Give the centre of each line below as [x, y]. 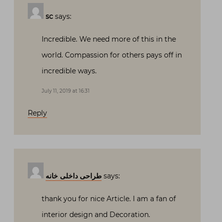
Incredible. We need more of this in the [109, 39]
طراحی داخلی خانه [74, 176]
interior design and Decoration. [96, 215]
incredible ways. [69, 71]
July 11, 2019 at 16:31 [66, 91]
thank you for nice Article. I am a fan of [109, 199]
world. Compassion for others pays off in [112, 55]
